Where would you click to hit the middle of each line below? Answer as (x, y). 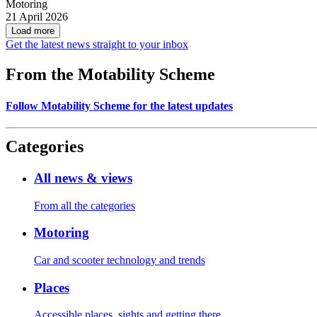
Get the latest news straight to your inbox (97, 45)
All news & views (83, 178)
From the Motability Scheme (110, 75)
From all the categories (85, 205)
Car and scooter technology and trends (120, 260)
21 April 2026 (37, 17)
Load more (33, 31)
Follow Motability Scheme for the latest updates (119, 105)
